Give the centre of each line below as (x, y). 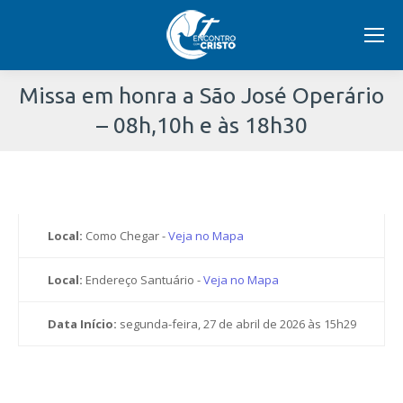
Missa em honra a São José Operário (201, 95)
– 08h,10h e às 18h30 (201, 125)
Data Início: (82, 324)
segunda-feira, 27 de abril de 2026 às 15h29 (237, 324)
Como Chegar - (125, 236)
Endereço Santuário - (143, 280)
